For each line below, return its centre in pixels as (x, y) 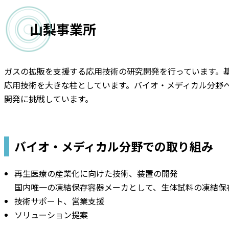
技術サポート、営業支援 (59, 201)
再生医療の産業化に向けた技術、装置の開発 (96, 173)
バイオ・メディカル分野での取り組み (114, 146)
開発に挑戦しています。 (49, 99)
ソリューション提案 (51, 215)
